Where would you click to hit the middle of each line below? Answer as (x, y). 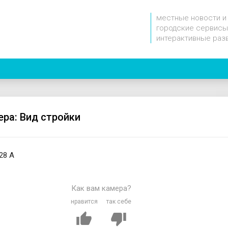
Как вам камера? (101, 189)
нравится (84, 202)
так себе (119, 202)
